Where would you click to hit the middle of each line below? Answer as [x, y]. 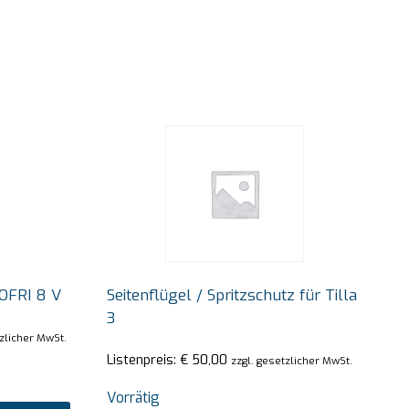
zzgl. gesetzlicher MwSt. [291, 361]
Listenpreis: [143, 360]
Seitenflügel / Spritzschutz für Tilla [231, 295]
